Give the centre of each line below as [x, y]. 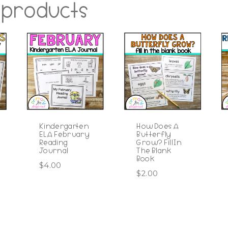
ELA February [65, 134]
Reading [54, 142]
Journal [54, 150]
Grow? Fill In [159, 142]
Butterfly [154, 134]
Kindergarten [64, 126]
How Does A [158, 126]
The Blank [154, 150]
